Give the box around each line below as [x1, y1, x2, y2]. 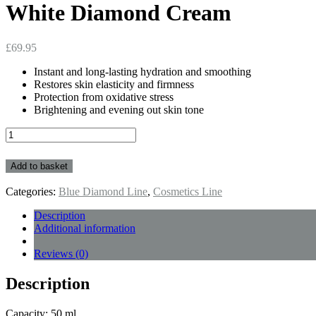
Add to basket [11, 160, 68, 171]
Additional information [34, 221, 135, 234]
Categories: [6, 185, 59, 197]
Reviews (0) [34, 247, 88, 260]
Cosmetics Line [153, 185, 222, 197]
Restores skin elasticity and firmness [34, 78, 194, 90]
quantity [5, 164, 41, 177]
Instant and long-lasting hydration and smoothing [34, 65, 251, 78]
